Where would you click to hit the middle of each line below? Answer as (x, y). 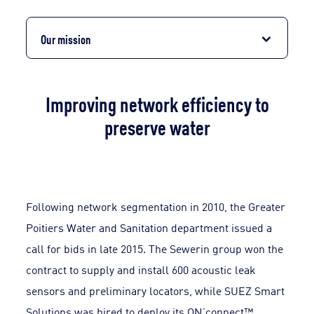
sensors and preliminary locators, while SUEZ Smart (156, 291)
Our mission (66, 39)
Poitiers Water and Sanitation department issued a (149, 228)
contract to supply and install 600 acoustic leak (141, 270)
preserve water (157, 127)
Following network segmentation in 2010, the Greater (156, 207)
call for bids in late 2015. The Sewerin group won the (155, 249)
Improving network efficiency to (157, 103)
